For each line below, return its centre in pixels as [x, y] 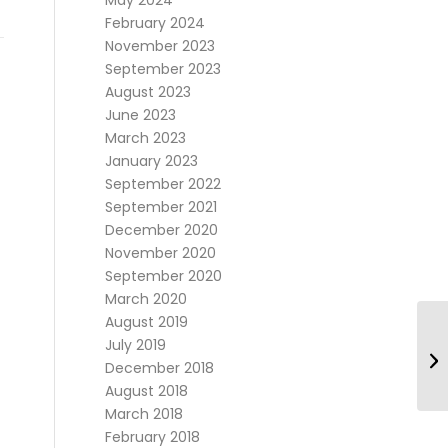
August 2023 [148, 92]
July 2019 [136, 345]
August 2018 [147, 391]
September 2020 [164, 276]
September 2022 [163, 184]
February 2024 [155, 23]
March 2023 [146, 138]
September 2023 [163, 69]
